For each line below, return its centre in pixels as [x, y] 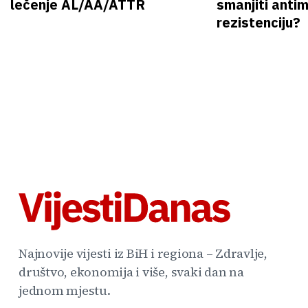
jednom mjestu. [65, 290]
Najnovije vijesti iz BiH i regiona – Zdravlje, [143, 253]
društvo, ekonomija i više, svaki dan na [131, 272]
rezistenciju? [258, 22]
